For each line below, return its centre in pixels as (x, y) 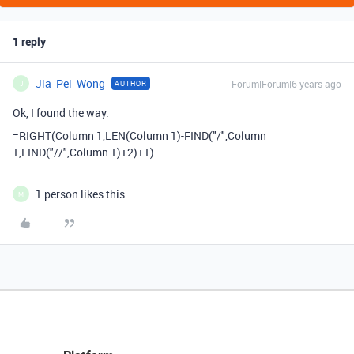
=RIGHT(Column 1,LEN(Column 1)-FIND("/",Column (139, 136)
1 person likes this (80, 194)
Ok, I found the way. (61, 113)
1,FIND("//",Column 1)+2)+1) (83, 152)
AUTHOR (131, 83)
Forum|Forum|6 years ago (286, 84)
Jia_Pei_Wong (70, 83)
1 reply (29, 41)
